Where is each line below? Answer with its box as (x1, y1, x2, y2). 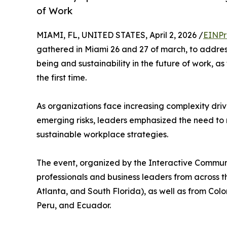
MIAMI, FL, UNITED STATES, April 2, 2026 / (36, 29, 203, 40)
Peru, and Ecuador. (36, 200, 111, 210)
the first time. (36, 72, 87, 83)
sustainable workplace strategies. (36, 129, 168, 139)
